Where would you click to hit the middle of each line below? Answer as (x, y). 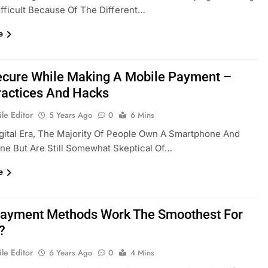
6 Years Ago (71, 253)
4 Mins (143, 253)
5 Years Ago (71, 115)
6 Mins (143, 115)
